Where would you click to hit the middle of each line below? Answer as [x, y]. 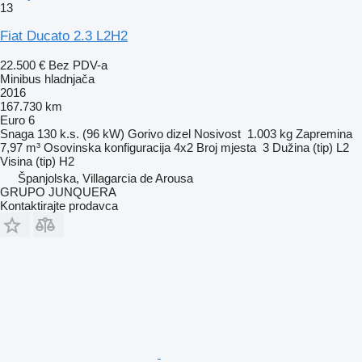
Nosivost [217, 133]
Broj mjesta [226, 147]
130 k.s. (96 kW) [81, 133]
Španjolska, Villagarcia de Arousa [105, 178]
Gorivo [145, 133]
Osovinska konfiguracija [107, 147]
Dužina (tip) [303, 147]
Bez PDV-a [78, 65]
